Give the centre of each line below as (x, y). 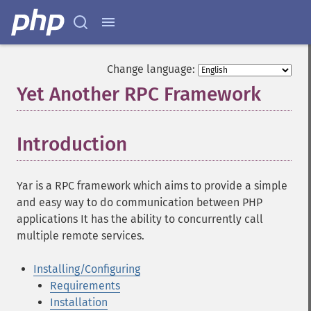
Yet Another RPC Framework (139, 94)
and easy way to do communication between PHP (140, 202)
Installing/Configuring (87, 269)
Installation (79, 302)
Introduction (72, 144)
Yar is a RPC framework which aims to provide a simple (152, 186)
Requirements (85, 286)
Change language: (151, 69)
